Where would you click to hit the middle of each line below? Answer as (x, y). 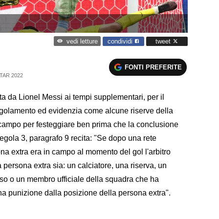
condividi (121, 41)
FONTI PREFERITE (153, 67)
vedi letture (82, 42)
